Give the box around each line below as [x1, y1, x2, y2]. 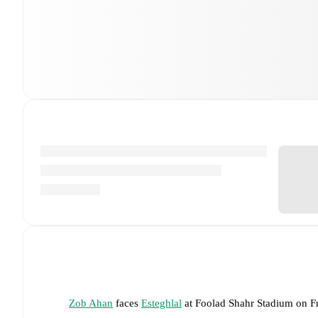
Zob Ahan [69, 297, 113, 309]
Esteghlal [141, 297, 182, 309]
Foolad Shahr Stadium [195, 297, 293, 309]
